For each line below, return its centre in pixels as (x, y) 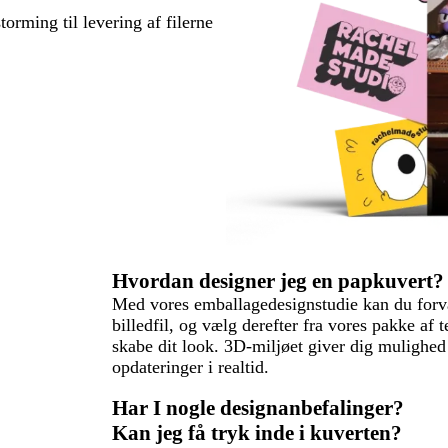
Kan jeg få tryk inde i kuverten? (257, 433)
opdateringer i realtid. (190, 367)
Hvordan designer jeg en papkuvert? (278, 281)
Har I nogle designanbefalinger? (258, 408)
